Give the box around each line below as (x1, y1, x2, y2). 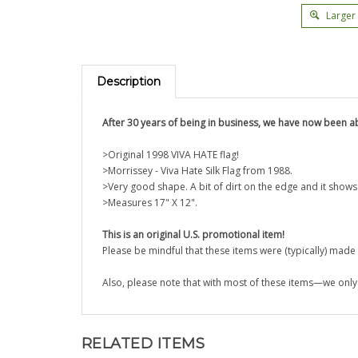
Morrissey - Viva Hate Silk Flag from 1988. (108, 164, 292, 177)
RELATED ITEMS (82, 335, 205, 352)
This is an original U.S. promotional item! (102, 228, 284, 241)
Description (97, 74, 161, 89)
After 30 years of (102, 116, 180, 129)
